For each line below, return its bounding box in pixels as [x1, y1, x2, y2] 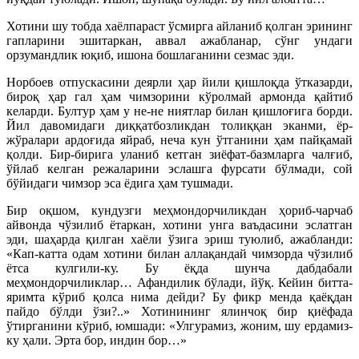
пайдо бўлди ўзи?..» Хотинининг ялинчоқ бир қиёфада [6, 304, 353, 318]
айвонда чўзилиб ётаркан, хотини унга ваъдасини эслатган [6, 217, 353, 232]
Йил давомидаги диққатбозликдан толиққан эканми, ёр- [6, 118, 353, 132]
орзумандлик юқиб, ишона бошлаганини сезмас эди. [6, 47, 294, 62]
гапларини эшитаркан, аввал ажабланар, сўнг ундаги [6, 33, 353, 47]
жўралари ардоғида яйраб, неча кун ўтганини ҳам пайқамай [6, 132, 353, 147]
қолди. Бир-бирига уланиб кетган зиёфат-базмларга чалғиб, [6, 147, 353, 161]
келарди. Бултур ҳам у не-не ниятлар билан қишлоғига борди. [6, 103, 353, 118]
